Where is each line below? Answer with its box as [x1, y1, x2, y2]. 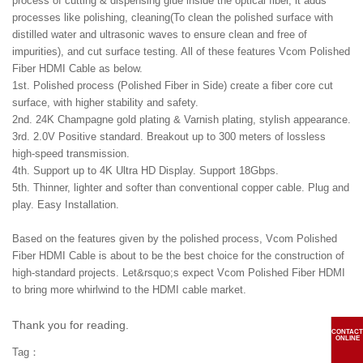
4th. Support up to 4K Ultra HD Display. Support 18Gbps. [12, 164, 279, 177]
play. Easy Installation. [12, 199, 119, 211]
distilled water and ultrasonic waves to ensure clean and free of [12, 28, 307, 41]
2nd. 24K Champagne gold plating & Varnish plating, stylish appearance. [12, 113, 351, 126]
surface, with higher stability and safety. [12, 96, 199, 109]
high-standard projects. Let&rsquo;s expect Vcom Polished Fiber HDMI [12, 267, 345, 279]
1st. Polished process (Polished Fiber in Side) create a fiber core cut [12, 79, 333, 92]
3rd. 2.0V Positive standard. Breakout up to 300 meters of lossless [12, 130, 326, 143]
